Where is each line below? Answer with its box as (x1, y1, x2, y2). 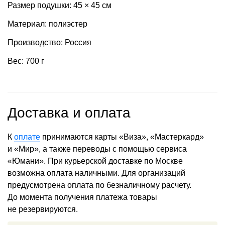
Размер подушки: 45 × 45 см (8, 1, 111, 10)
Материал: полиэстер (8, 20, 87, 29)
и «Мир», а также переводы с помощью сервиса (8, 144, 187, 153)
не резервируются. (8, 204, 78, 213)
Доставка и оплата (8, 104, 131, 121)
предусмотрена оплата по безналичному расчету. (8, 180, 191, 189)
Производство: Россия (8, 38, 91, 47)
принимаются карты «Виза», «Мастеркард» (40, 132, 204, 141)
